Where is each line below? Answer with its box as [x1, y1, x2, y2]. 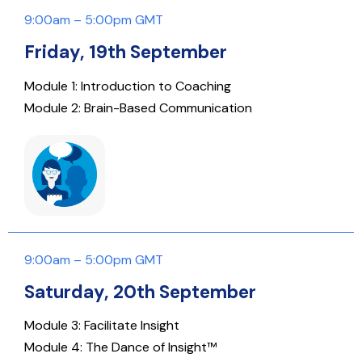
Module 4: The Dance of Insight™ [24, 339, 217, 356]
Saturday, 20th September [24, 280, 256, 304]
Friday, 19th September [24, 40, 227, 64]
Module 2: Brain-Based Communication [24, 99, 252, 116]
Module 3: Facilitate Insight [24, 317, 179, 335]
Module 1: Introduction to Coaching [24, 77, 231, 95]
